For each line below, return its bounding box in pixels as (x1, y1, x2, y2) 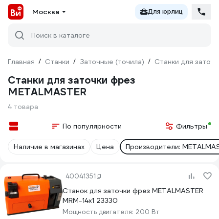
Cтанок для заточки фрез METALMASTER (63, 186, 203, 195)
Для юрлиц (148, 7, 183, 16)
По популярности (62, 122, 122, 131)
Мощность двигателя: (63, 208, 135, 216)
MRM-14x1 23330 (63, 196, 118, 205)
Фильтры (176, 122, 207, 131)
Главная (8, 57, 35, 66)
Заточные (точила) (80, 57, 144, 66)
